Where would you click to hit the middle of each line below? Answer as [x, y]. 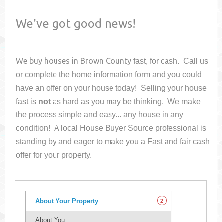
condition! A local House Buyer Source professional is [111, 128]
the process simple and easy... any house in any [100, 115]
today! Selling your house [161, 88]
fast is [27, 102]
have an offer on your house [66, 88]
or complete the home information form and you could [109, 75]
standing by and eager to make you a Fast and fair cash [113, 142]
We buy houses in [48, 61]
